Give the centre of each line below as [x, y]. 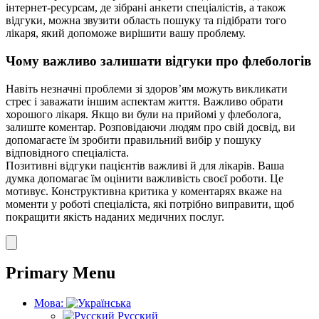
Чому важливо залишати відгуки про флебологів [158, 61]
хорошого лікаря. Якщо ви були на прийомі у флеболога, [143, 114]
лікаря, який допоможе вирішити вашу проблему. [126, 33]
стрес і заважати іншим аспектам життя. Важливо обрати [145, 101]
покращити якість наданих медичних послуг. [115, 216]
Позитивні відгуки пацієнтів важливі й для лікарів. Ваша [145, 165]
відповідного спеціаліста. [67, 152]
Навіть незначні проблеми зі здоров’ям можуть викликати [147, 88]
